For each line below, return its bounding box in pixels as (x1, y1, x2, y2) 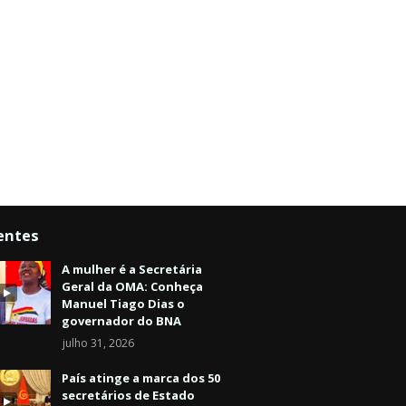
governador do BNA (62, 313, 181, 330)
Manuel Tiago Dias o (62, 295, 185, 313)
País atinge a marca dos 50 (62, 370, 220, 387)
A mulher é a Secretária (62, 261, 202, 278)
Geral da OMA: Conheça (62, 278, 203, 295)
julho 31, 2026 (63, 335, 134, 352)
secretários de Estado (62, 387, 195, 404)
